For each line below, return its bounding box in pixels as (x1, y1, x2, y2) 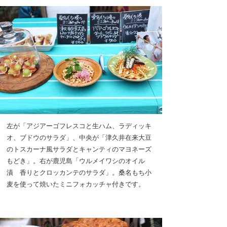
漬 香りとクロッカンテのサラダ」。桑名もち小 (7, 168, 152, 177)
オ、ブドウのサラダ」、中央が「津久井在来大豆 (7, 133, 152, 142)
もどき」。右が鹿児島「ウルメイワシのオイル (7, 157, 145, 165)
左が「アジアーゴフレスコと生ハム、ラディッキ (7, 122, 152, 130)
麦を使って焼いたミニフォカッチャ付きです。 (7, 180, 145, 188)
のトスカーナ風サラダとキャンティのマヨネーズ (7, 145, 152, 154)
